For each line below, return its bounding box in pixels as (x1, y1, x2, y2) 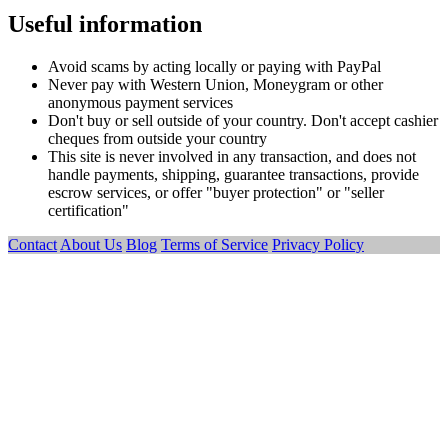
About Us (60, 236, 122, 254)
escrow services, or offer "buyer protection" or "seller (48, 184, 384, 202)
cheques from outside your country (48, 130, 267, 148)
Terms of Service (161, 236, 268, 254)
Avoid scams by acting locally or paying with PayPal (48, 58, 381, 76)
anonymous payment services (48, 94, 233, 112)
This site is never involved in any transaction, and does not (48, 148, 416, 166)
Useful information (8, 11, 202, 38)
